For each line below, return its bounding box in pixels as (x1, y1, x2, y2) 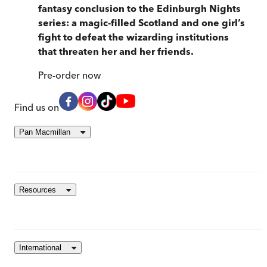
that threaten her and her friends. (38, 45, 194, 57)
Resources (19, 185, 56, 194)
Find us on (14, 101, 59, 113)
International (19, 243, 61, 252)
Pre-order (38, 69, 80, 81)
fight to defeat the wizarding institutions (38, 30, 229, 43)
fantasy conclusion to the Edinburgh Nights (38, 2, 241, 14)
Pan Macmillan (19, 127, 70, 136)
